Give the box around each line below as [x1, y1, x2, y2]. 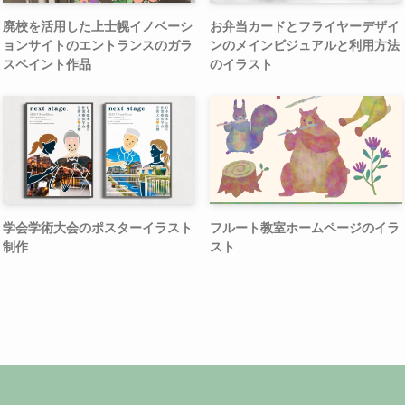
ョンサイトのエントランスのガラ [3, 37, 193, 52]
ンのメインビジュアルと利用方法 [210, 37, 400, 52]
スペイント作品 [3, 56, 91, 71]
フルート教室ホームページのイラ [210, 220, 400, 235]
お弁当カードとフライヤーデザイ [210, 18, 400, 33]
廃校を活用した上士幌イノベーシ [3, 18, 193, 33]
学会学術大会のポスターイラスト [3, 220, 193, 235]
